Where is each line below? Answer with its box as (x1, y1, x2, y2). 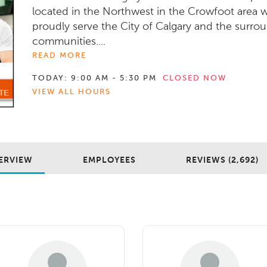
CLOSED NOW (163, 74, 226, 82)
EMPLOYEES (82, 156, 136, 164)
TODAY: (32, 74, 68, 82)
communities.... (32, 36, 105, 47)
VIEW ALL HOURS (32, 88, 111, 96)
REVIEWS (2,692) (185, 156, 259, 164)
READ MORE (32, 51, 86, 60)
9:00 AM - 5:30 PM (71, 74, 157, 82)
